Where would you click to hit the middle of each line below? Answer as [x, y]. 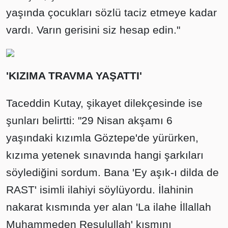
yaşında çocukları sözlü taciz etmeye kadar [111, 13]
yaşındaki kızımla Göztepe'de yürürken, [102, 138]
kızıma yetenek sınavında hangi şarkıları [105, 155]
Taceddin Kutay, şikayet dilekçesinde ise [104, 103]
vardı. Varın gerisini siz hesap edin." [93, 30]
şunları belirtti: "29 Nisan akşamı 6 [89, 121]
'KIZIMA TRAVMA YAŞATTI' [74, 76]
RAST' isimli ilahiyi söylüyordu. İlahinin [100, 190]
